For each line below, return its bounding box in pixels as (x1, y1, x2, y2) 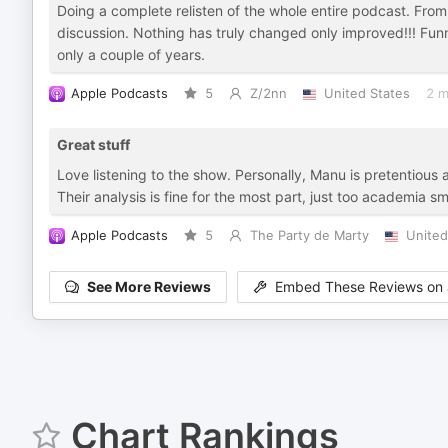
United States (323, 86, 410, 101)
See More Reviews (87, 278, 211, 296)
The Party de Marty (249, 228, 369, 243)
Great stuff (57, 136, 130, 153)
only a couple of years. (57, 46, 205, 63)
